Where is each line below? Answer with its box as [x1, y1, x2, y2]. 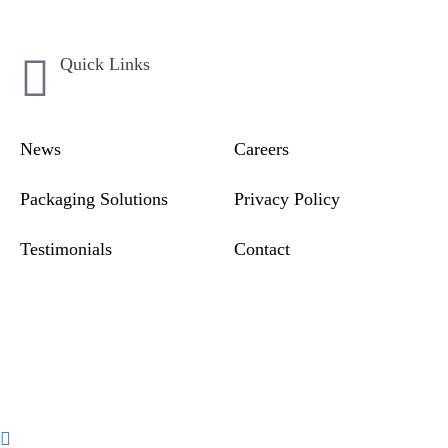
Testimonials [20, 239, 112, 259]
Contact [233, 239, 290, 259]
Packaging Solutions [20, 189, 168, 209]
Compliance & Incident [20, 309, 190, 329]
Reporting [20, 339, 92, 359]
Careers [233, 139, 289, 159]
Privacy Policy [233, 189, 340, 209]
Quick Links [60, 54, 150, 74]
